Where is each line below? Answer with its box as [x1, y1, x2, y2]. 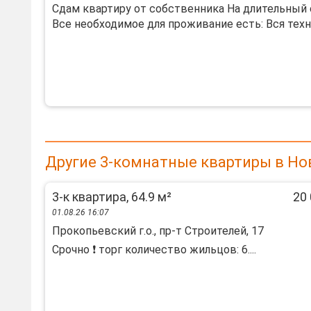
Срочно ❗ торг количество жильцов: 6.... [52, 243, 256, 256]
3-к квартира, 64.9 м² [52, 190, 171, 204]
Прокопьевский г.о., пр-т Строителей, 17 [52, 224, 264, 237]
